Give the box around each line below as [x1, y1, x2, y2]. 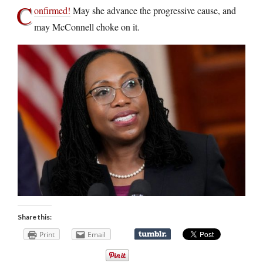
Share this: [18, 213, 52, 222]
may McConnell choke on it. [34, 20, 140, 33]
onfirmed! [34, 4, 70, 16]
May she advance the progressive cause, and [70, 4, 236, 16]
